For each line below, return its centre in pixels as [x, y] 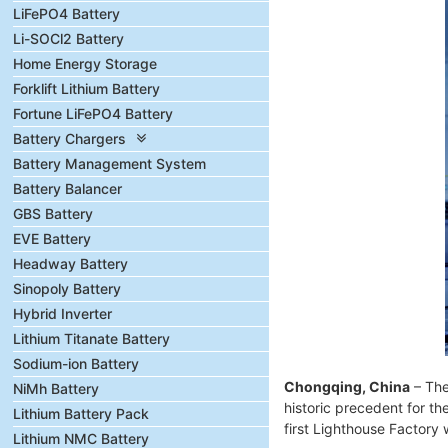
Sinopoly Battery [67, 288]
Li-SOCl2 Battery [68, 38]
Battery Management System [109, 163]
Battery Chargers [69, 138]
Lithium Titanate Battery [91, 338]
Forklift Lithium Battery [86, 88]
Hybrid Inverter [62, 313]
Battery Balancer [67, 188]
